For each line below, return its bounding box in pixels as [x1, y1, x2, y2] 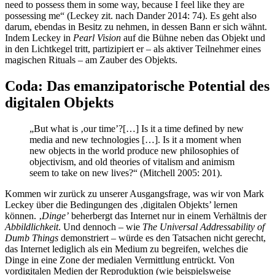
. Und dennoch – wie [58, 221, 142, 232]
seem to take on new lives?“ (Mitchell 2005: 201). [29, 167, 222, 178]
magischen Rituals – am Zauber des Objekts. [5, 55, 177, 66]
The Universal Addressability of [142, 221, 265, 232]
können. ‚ [5, 210, 42, 221]
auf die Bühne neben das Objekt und [121, 33, 265, 44]
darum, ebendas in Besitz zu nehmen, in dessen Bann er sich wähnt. [5, 21, 267, 33]
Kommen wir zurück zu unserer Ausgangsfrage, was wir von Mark [5, 188, 264, 199]
